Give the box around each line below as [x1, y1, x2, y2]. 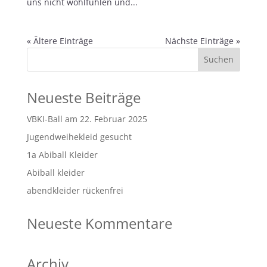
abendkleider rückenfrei [26, 184, 123, 196]
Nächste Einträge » [165, 35, 241, 46]
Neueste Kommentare [26, 213, 172, 233]
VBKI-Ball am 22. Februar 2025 [26, 113, 147, 125]
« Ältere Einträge [26, 35, 93, 46]
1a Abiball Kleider [26, 148, 98, 160]
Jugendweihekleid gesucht [26, 131, 132, 142]
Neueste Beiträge [26, 87, 141, 107]
